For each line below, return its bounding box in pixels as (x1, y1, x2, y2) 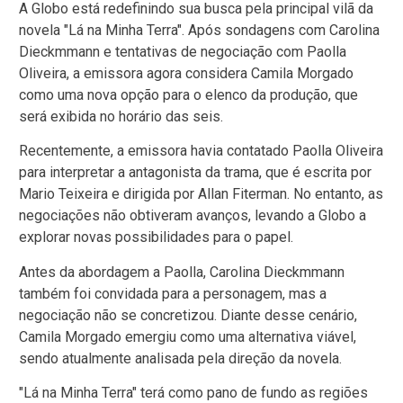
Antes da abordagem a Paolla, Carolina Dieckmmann (19, 263, 345, 281)
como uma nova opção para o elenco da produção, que (19, 85, 358, 103)
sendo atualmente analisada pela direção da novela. (19, 349, 342, 367)
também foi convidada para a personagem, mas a (19, 284, 327, 302)
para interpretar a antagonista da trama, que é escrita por (19, 164, 372, 182)
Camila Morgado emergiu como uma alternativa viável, (19, 327, 356, 345)
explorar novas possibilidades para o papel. (19, 228, 293, 246)
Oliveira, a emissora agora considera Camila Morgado (19, 64, 354, 82)
